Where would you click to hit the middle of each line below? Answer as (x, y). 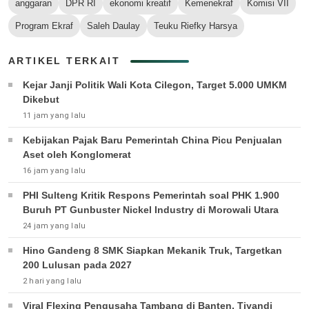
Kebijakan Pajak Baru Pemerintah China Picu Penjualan (152, 140)
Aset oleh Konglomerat (77, 155)
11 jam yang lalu (54, 116)
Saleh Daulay (113, 26)
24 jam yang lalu (54, 226)
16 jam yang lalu (54, 171)
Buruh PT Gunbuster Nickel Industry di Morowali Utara (151, 210)
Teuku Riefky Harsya (196, 26)
